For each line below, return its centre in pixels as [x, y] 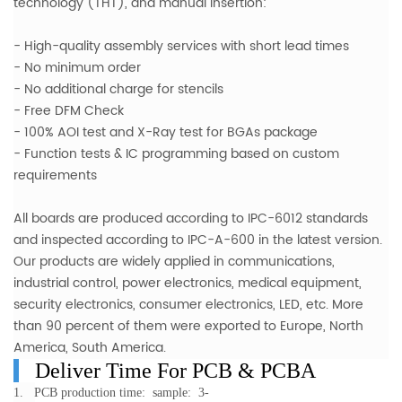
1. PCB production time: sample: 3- [111, 393]
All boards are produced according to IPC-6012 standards [191, 219]
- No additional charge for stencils [118, 90]
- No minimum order [77, 68]
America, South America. [90, 348]
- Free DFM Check [69, 111]
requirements [55, 176]
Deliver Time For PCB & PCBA [175, 371]
